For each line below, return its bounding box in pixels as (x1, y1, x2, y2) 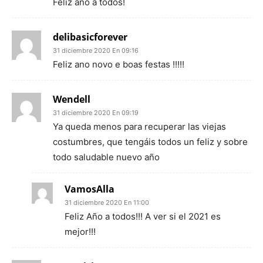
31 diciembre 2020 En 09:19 (53, 109, 139, 117)
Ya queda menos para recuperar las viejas (53, 121, 226, 132)
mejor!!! (65, 226, 96, 237)
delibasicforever (53, 31, 127, 43)
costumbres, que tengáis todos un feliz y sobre (53, 136, 248, 147)
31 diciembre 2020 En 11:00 (65, 198, 149, 207)
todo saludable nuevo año (53, 151, 160, 163)
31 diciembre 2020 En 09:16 (53, 46, 139, 55)
